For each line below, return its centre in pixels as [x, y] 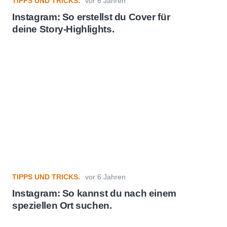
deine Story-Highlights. [63, 29]
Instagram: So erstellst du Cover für [91, 17]
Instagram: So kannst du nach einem [94, 194]
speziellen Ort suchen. [62, 206]
